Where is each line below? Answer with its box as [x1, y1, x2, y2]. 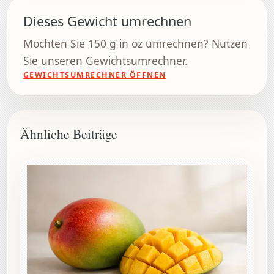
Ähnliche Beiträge [20, 125, 117, 143]
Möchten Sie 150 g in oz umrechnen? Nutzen [23, 36, 248, 51]
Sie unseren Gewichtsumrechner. [23, 53, 188, 68]
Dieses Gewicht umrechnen [23, 12, 191, 31]
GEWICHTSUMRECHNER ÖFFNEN [23, 70, 166, 81]
